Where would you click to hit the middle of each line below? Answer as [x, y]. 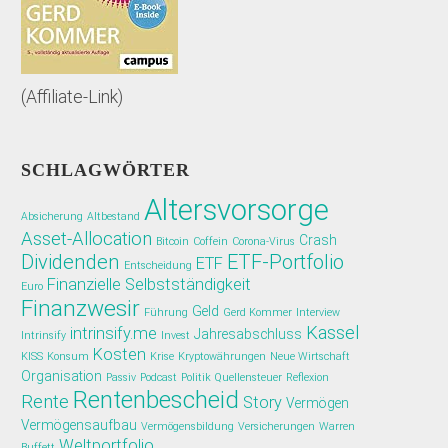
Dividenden [71, 262]
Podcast [159, 378]
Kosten [120, 355]
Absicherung [52, 217]
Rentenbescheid [156, 400]
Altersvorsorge [237, 210]
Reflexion [308, 378]
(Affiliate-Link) [72, 97]
